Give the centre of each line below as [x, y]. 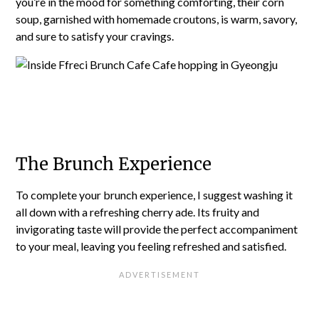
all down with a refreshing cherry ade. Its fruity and [138, 212]
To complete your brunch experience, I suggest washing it [155, 195]
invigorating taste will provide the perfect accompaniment [157, 229]
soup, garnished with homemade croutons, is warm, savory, [157, 19]
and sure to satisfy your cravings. [95, 36]
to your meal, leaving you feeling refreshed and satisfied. [151, 246]
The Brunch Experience [114, 164]
